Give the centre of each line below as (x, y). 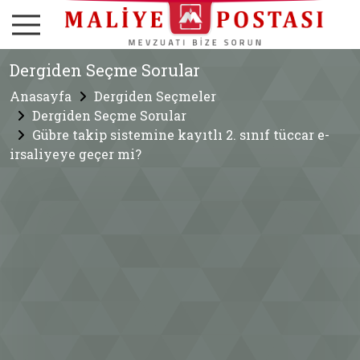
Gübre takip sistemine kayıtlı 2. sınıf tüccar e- (181, 135)
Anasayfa (41, 96)
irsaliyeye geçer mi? (76, 154)
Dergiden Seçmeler (155, 96)
